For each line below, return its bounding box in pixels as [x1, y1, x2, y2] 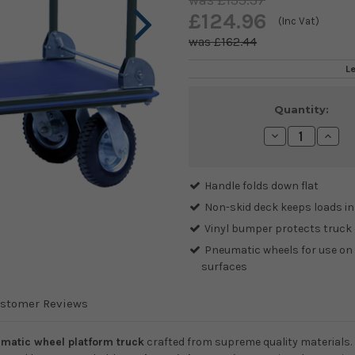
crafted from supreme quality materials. [144, 335, 352, 349]
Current [197, 103, 241, 116]
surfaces [201, 260, 248, 274]
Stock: [197, 118, 234, 132]
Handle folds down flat [204, 179, 319, 193]
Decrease [268, 128, 322, 143]
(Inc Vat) [278, 14, 319, 27]
